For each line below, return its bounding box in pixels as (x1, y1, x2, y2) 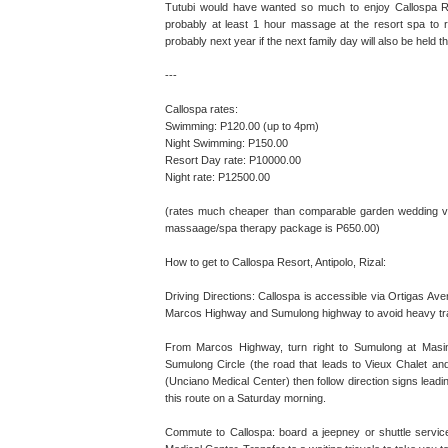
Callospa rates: (165, 102, 238, 115)
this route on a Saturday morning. (165, 391, 326, 404)
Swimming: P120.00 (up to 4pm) (165, 119, 319, 132)
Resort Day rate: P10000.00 (165, 153, 301, 166)
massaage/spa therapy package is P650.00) (165, 221, 380, 234)
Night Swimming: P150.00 (165, 136, 288, 149)
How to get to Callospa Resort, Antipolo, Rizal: (165, 255, 386, 268)
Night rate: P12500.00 (165, 170, 270, 183)
